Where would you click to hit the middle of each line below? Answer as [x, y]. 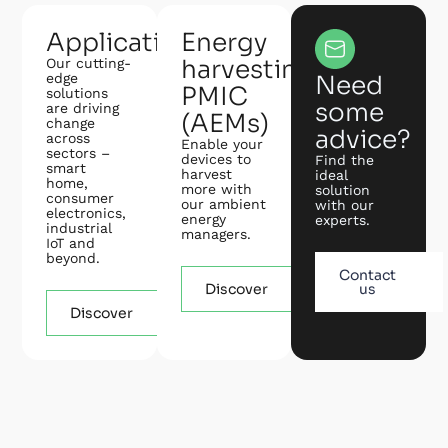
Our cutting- [89, 62]
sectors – [78, 152]
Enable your [221, 143]
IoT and [71, 242]
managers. [215, 233]
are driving [83, 107]
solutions [77, 92]
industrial [79, 227]
